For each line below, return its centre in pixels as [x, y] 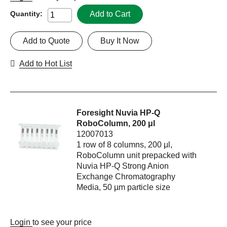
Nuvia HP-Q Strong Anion [123, 166]
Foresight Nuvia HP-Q [119, 113]
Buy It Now [120, 41]
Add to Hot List [46, 64]
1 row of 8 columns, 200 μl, [125, 145]
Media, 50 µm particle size [124, 187]
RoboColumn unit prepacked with [137, 156]
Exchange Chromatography [126, 177]
